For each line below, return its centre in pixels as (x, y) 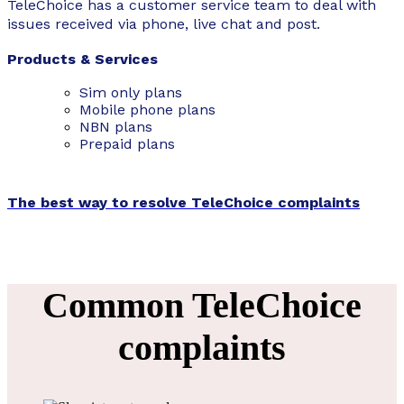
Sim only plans (131, 93)
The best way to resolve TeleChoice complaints (184, 203)
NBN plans (116, 127)
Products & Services (83, 60)
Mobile (105, 110)
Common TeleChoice (202, 306)
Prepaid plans (127, 144)
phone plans (173, 110)
